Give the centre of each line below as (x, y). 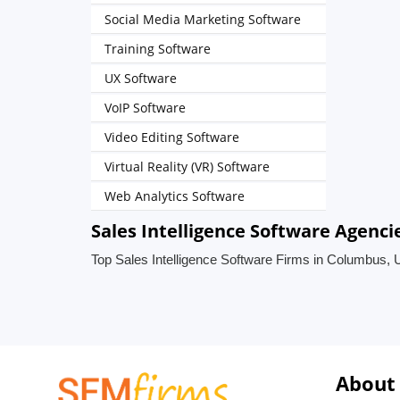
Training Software (158, 49)
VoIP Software (145, 108)
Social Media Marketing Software (203, 19)
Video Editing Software (172, 137)
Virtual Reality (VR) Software (187, 167)
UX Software (141, 78)
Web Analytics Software (175, 196)
